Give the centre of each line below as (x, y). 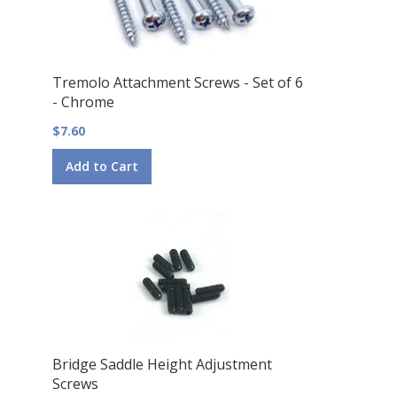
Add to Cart (101, 166)
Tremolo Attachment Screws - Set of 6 (177, 82)
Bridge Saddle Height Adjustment (162, 364)
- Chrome (83, 101)
